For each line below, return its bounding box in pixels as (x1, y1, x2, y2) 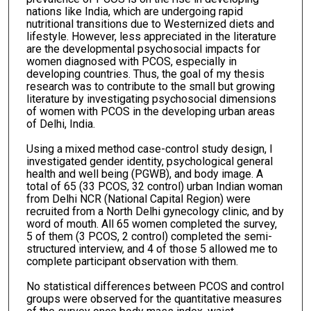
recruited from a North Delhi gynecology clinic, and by (26, 205, 284, 219)
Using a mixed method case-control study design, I (26, 142, 273, 156)
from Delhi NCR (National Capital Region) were (26, 192, 251, 206)
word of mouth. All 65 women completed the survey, (26, 217, 277, 231)
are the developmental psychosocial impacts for (26, 42, 260, 56)
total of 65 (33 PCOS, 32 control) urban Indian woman (26, 180, 283, 194)
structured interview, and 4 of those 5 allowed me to (26, 242, 278, 256)
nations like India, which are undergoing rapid (26, 5, 243, 19)
